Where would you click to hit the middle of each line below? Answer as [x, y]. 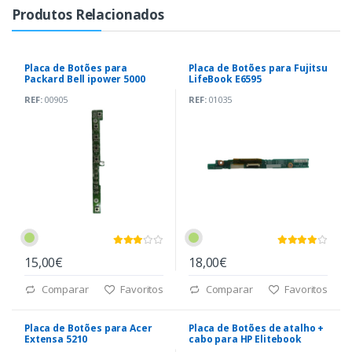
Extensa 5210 [56, 339]
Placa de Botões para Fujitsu [258, 68]
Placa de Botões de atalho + [257, 328]
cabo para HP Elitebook [245, 339]
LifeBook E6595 [225, 79]
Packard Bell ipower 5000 [85, 79]
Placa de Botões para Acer [88, 328]
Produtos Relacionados [88, 15]
